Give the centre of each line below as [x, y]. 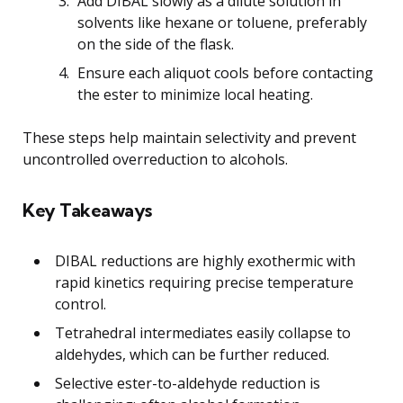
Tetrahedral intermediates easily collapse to [203, 332]
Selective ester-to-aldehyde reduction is [188, 383]
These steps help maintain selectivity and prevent [189, 137]
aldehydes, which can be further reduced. [192, 354]
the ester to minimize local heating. [195, 94]
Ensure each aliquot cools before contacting [225, 72]
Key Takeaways [87, 210]
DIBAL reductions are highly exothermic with [205, 260]
